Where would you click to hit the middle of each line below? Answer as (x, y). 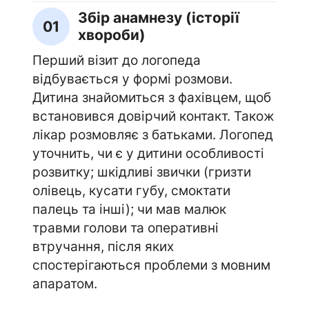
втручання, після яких (103, 246)
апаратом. (64, 283)
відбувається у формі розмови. (132, 78)
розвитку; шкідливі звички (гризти (141, 171)
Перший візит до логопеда (116, 60)
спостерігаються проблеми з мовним (151, 265)
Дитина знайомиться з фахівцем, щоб (151, 97)
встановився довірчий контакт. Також (153, 116)
